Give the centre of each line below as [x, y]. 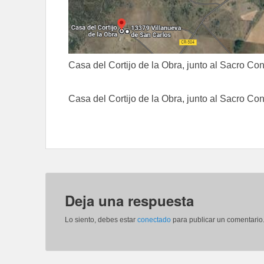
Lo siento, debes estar [101, 220]
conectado [154, 220]
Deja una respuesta [129, 201]
